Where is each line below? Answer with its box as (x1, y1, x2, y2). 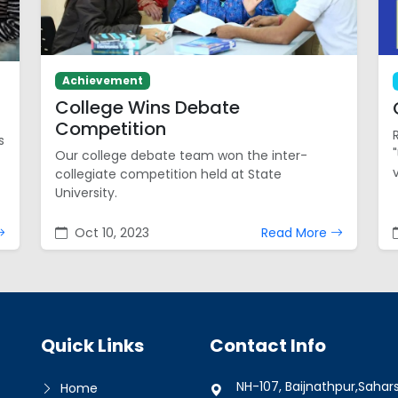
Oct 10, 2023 (71, 224, 149, 243)
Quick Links (41, 333, 144, 359)
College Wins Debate (55, 95, 240, 121)
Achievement (61, 73, 143, 89)
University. (55, 184, 117, 203)
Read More (261, 224, 330, 243)
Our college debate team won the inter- (55, 147, 307, 165)
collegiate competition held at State (55, 165, 282, 184)
